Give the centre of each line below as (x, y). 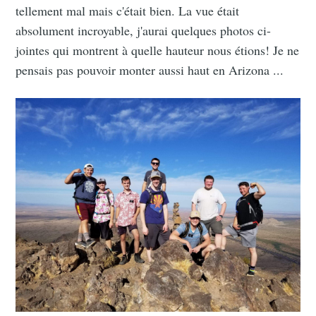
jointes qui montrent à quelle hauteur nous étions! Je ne (158, 50)
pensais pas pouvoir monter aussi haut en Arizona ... (150, 69)
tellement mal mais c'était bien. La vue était (128, 10)
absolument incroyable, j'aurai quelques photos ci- (144, 30)
